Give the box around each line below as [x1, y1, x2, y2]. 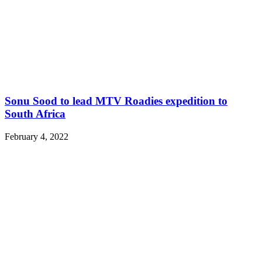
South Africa [5, 107, 65, 120]
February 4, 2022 [5, 131, 68, 142]
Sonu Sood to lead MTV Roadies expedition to [5, 94, 227, 107]
